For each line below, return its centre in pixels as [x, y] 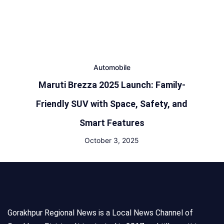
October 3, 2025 [112, 140]
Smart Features [112, 123]
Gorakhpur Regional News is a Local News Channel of [100, 213]
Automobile [112, 67]
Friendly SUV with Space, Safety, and [112, 104]
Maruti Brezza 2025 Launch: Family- [112, 85]
